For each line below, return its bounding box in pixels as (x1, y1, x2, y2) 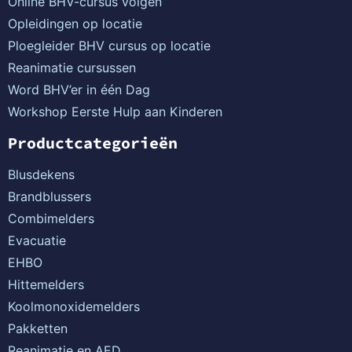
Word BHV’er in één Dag (8, 82, 150, 98)
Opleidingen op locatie (8, 16, 142, 32)
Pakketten (8, 321, 68, 337)
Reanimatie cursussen (8, 60, 136, 76)
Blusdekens (8, 167, 75, 183)
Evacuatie (8, 233, 66, 249)
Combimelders (8, 211, 94, 227)
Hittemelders (8, 277, 84, 293)
